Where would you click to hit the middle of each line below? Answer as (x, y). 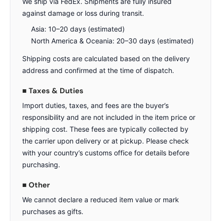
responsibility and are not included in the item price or (109, 117)
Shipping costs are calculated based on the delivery (106, 58)
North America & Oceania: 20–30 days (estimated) (112, 40)
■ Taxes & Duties (53, 91)
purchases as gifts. (53, 211)
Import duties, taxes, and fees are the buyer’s (95, 105)
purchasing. (41, 164)
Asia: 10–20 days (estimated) (78, 29)
